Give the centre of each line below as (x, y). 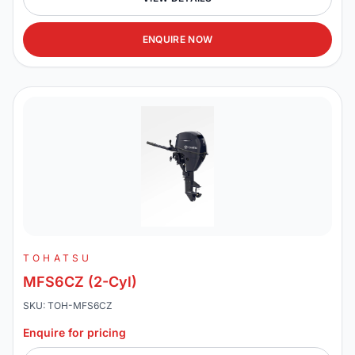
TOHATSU (58, 258)
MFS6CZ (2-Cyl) (80, 282)
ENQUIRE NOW (177, 39)
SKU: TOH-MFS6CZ (68, 305)
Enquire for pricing (74, 332)
